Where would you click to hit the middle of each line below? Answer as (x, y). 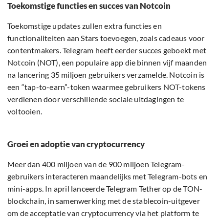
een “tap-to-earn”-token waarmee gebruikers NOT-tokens (107, 87)
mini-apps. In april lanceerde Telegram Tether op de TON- (105, 189)
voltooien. (25, 111)
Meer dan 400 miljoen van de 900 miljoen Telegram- (96, 164)
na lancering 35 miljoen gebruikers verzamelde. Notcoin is (106, 75)
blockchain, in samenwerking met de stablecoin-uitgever (104, 201)
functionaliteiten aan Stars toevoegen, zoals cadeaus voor (106, 38)
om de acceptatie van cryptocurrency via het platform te (103, 213)
